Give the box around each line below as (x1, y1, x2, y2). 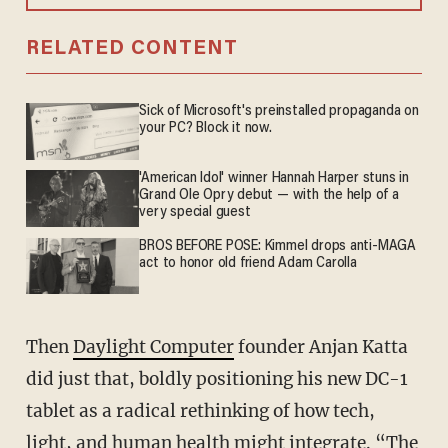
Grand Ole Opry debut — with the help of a (139, 188, 399, 204)
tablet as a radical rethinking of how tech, (25, 399, 375, 422)
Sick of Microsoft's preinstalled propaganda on (139, 104, 419, 120)
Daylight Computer (72, 335, 234, 358)
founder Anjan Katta (233, 335, 408, 358)
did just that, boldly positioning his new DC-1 (25, 367, 408, 390)
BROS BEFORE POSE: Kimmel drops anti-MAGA (139, 238, 417, 254)
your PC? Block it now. (139, 121, 272, 137)
